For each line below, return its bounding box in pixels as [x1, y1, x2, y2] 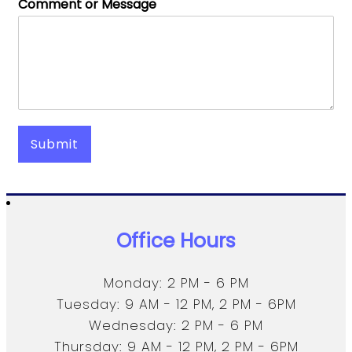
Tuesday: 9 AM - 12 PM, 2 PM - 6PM [56, 295, 296, 314]
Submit [31, 135, 79, 154]
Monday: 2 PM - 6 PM [103, 273, 249, 293]
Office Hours [116, 227, 236, 255]
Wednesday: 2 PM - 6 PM [89, 316, 263, 335]
